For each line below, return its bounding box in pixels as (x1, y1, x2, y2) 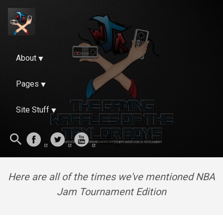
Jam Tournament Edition (57, 186, 166, 198)
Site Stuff (16, 105, 49, 114)
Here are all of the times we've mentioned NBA (8, 171, 215, 183)
